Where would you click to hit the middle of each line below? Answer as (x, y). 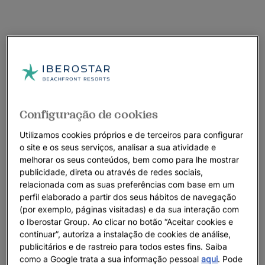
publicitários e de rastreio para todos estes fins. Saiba (124, 246)
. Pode (230, 258)
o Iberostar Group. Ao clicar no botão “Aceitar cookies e (127, 221)
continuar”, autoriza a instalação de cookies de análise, (125, 234)
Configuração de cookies (89, 114)
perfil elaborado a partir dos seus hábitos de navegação (128, 196)
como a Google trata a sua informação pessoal (111, 258)
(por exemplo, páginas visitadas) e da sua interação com (130, 209)
